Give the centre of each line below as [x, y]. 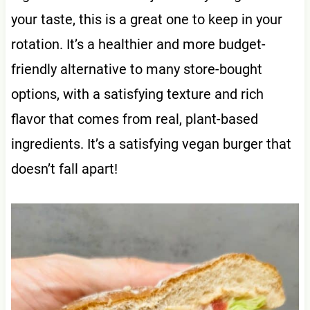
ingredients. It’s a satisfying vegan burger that [151, 144]
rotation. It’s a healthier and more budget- [138, 44]
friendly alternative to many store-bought [136, 69]
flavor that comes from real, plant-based [134, 119]
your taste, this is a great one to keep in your [146, 19]
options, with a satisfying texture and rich [137, 94]
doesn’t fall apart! [64, 168]
